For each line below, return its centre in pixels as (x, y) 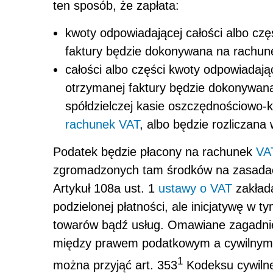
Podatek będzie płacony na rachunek (154, 152)
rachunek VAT (102, 125)
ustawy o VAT (195, 189)
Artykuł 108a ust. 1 (106, 189)
